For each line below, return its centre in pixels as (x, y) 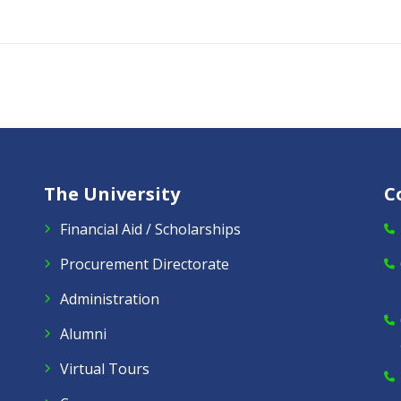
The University (112, 194)
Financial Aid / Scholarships (150, 229)
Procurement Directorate (145, 264)
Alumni (83, 334)
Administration (110, 299)
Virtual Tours (105, 369)
